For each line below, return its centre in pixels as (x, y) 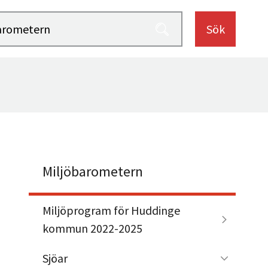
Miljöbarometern (92, 171)
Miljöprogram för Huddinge (111, 210)
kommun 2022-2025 (92, 228)
